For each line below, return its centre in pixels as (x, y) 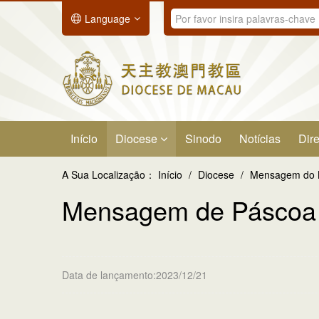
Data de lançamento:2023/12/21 (135, 275)
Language (108, 19)
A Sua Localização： (109, 174)
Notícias (260, 138)
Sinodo (203, 138)
